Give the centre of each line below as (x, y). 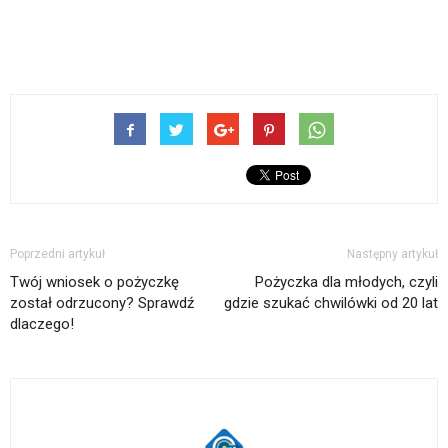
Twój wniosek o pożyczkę (94, 281)
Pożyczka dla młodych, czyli (346, 281)
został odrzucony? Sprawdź (102, 302)
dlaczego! (42, 323)
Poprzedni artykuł (57, 253)
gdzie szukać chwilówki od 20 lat (331, 302)
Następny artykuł (392, 253)
